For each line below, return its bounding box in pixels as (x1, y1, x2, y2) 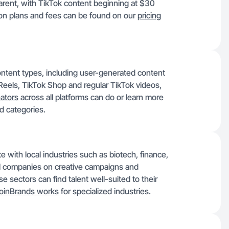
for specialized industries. (59, 186, 151, 196)
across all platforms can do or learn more (18, 92, 164, 102)
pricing (138, 10, 161, 20)
